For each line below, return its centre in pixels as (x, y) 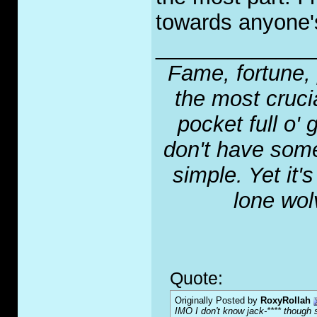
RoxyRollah (286, 301)
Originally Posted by (218, 301)
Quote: (196, 278)
